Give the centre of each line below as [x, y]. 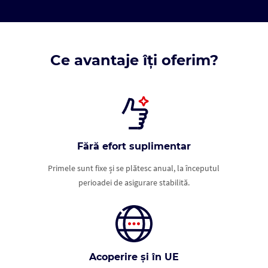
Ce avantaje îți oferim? [134, 60]
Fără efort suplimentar [134, 147]
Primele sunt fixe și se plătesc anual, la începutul [134, 168]
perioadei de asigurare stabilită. [134, 183]
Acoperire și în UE [134, 257]
